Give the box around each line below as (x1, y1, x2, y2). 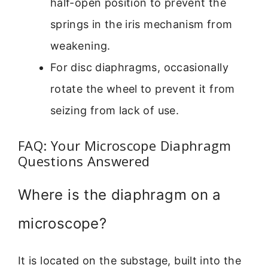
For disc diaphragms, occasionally (50, 61, 229, 74)
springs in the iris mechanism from (50, 18, 233, 31)
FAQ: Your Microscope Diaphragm (18, 136, 232, 155)
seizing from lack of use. (50, 104, 179, 117)
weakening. (50, 39, 111, 53)
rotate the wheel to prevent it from (50, 83, 235, 96)
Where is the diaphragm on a (18, 186, 221, 204)
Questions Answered (18, 152, 150, 170)
